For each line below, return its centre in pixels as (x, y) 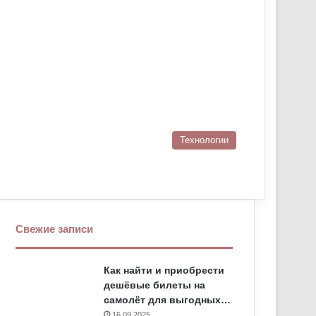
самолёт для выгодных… (168, 300)
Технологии (204, 140)
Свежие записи (55, 229)
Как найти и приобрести (164, 270)
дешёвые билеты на (155, 285)
